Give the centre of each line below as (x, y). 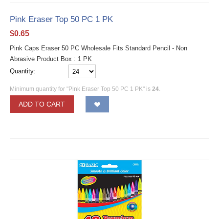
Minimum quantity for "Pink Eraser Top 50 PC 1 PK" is (81, 89)
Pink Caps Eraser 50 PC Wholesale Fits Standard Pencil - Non (99, 48)
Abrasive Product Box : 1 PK (51, 59)
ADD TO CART (42, 104)
